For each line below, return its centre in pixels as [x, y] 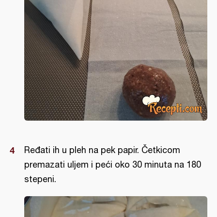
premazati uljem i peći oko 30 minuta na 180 [113, 164]
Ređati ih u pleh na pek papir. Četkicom [102, 150]
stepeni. [40, 179]
